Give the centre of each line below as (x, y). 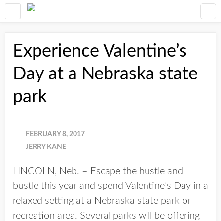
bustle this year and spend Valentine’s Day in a (110, 186)
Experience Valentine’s (100, 51)
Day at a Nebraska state (105, 74)
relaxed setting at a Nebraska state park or (102, 201)
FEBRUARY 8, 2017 (55, 134)
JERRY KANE (46, 147)
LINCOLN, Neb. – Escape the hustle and (98, 171)
